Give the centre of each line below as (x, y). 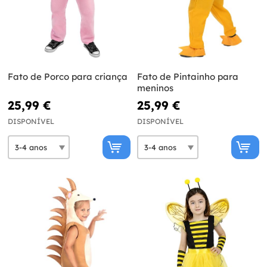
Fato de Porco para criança (68, 77)
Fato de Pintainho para (187, 77)
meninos (155, 88)
